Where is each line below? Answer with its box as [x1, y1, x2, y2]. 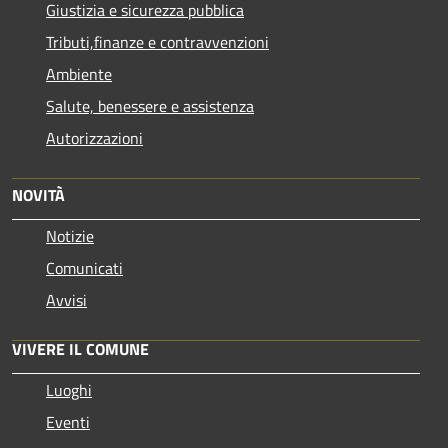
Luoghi [46, 377, 92, 402]
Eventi [46, 409, 90, 434]
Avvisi [46, 287, 87, 312]
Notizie [46, 223, 94, 248]
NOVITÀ [12, 182, 65, 207]
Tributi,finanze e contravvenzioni [46, 29, 269, 54]
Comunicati [46, 255, 123, 280]
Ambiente [46, 61, 112, 86]
